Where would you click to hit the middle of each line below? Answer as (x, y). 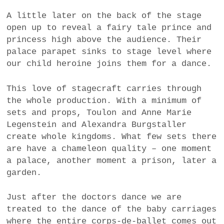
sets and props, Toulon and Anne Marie (99, 112)
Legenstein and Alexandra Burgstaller (97, 124)
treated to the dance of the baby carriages (112, 209)
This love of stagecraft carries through (104, 88)
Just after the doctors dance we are (94, 197)
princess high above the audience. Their (104, 40)
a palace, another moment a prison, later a (112, 160)
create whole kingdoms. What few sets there (112, 136)
